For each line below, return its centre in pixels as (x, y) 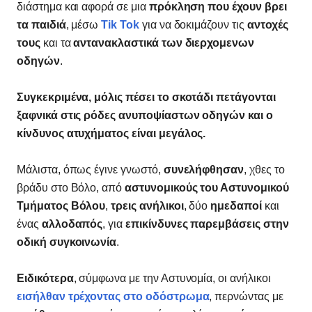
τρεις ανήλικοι (147, 206)
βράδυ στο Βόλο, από (70, 188)
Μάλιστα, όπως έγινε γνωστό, (90, 170)
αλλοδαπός (72, 224)
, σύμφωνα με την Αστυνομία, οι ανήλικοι (172, 279)
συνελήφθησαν (204, 170)
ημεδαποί (236, 206)
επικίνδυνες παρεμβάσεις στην (206, 224)
